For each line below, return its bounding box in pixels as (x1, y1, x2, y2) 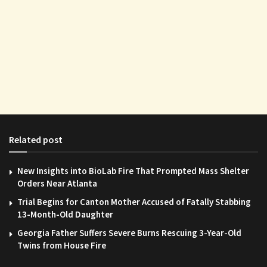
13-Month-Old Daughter (17, 208, 113, 220)
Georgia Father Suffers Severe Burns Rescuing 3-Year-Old (17, 226, 241, 238)
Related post (9, 133, 63, 145)
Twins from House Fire (17, 239, 106, 251)
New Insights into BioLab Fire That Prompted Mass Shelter (17, 164, 249, 176)
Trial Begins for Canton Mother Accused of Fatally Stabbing (17, 195, 251, 207)
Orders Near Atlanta (17, 177, 97, 189)
